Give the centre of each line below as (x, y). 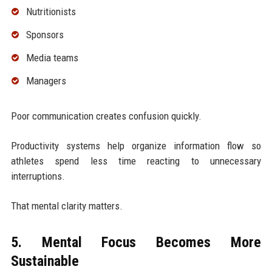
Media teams (52, 57)
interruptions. (38, 176)
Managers (46, 80)
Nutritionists (51, 12)
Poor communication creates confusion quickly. (106, 116)
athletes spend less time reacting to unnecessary (136, 161)
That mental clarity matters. (66, 206)
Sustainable (45, 261)
